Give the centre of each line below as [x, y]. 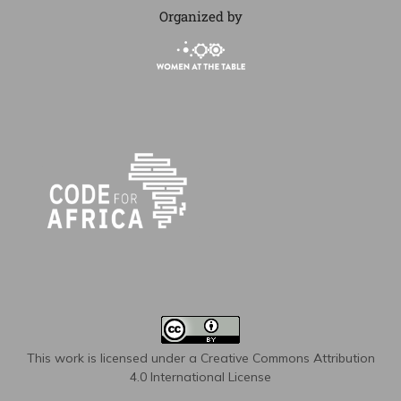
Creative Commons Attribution [287, 358]
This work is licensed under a [113, 358]
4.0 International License [200, 377]
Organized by [200, 17]
